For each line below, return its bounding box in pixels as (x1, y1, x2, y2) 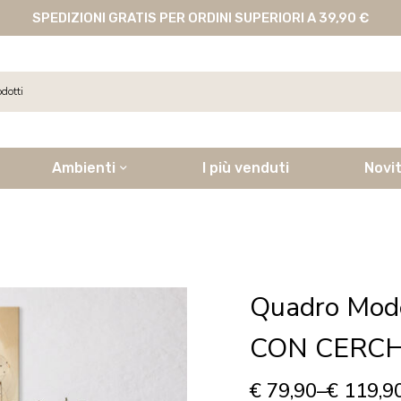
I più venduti (202, 159, 290, 176)
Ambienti (52, 159, 116, 176)
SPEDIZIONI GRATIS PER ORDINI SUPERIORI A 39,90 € (32, 10, 369, 26)
